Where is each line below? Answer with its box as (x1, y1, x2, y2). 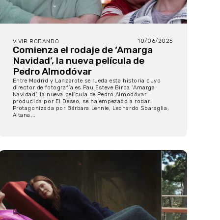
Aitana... (12, 111, 36, 118)
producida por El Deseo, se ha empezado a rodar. (12, 97, 151, 105)
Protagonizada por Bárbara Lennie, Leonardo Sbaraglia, (12, 104, 169, 111)
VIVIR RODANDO (12, 37, 59, 45)
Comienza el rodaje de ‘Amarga (12, 44, 153, 55)
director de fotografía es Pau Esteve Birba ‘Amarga (12, 83, 155, 91)
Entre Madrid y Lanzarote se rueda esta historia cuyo (12, 77, 161, 84)
